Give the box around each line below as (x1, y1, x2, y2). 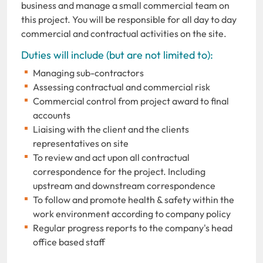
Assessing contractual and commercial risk (33, 80, 210, 93)
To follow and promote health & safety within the (33, 193, 234, 205)
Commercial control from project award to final (33, 95, 229, 107)
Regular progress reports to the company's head (33, 221, 232, 234)
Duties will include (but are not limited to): (21, 48, 213, 62)
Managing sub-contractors (33, 66, 144, 79)
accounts (33, 109, 70, 121)
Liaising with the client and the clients (33, 123, 189, 135)
